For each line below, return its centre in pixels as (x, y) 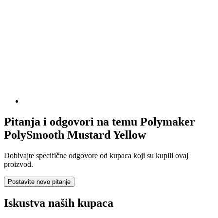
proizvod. (18, 164)
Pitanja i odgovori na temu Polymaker (100, 121)
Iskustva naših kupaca (59, 203)
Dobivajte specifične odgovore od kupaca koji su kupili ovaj (96, 155)
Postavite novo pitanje (39, 182)
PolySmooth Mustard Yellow (75, 135)
